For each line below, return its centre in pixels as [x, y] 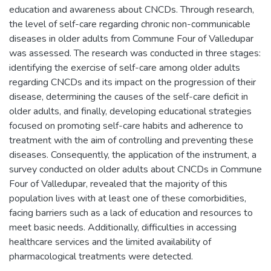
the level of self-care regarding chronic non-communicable [130, 24]
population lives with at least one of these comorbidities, [128, 198]
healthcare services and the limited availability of [110, 242]
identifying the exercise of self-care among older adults [125, 68]
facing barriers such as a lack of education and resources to [131, 213]
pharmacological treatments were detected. [101, 256]
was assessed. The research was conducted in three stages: [135, 53]
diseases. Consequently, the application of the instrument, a [133, 155]
